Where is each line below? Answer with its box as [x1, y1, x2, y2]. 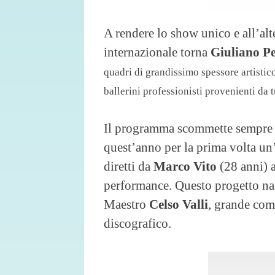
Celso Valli [149, 196, 208, 211]
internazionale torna [104, 44, 211, 59]
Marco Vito [153, 158, 217, 173]
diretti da [104, 158, 153, 173]
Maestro [104, 196, 149, 211]
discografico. [104, 215, 171, 230]
